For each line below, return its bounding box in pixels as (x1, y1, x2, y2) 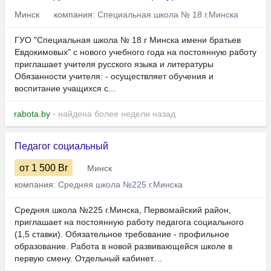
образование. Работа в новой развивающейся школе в (15, 241, 232, 252)
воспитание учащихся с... (15, 83, 116, 94)
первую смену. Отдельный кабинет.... (15, 253, 162, 264)
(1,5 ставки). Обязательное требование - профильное (15, 229, 229, 240)
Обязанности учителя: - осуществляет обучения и (15, 71, 214, 82)
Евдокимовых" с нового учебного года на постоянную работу (15, 47, 256, 57)
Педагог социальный (15, 141, 108, 152)
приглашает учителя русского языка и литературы (15, 59, 214, 70)
